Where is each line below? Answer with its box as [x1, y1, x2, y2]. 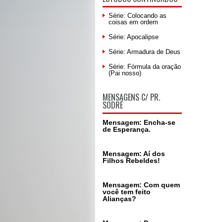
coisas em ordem [109, 18, 158, 26]
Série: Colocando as [109, 12, 166, 19]
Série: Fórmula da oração [109, 63, 181, 70]
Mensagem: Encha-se [103, 118, 175, 126]
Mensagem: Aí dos [103, 150, 165, 158]
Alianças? [103, 195, 136, 203]
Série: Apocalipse [109, 33, 159, 41]
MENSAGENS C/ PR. [103, 91, 160, 103]
